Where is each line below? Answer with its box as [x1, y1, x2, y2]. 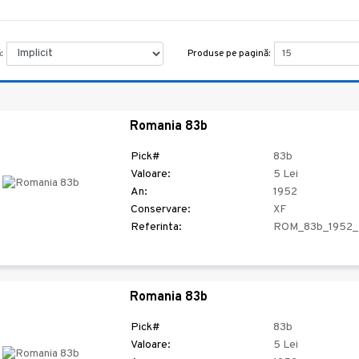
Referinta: [131, 220, 182, 235]
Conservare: [131, 203, 191, 217]
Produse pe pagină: [188, 46, 270, 60]
